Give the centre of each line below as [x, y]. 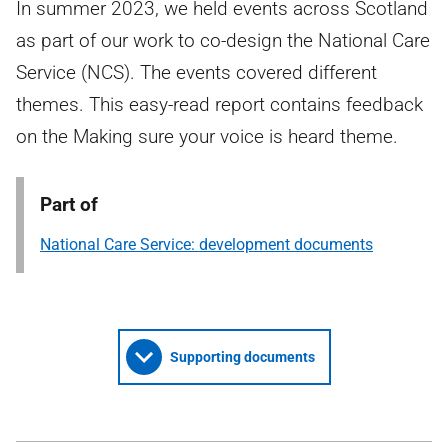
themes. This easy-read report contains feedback [219, 104]
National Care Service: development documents [206, 244]
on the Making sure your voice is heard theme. [207, 136]
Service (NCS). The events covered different [196, 72]
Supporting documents [242, 357]
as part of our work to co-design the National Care [223, 40]
